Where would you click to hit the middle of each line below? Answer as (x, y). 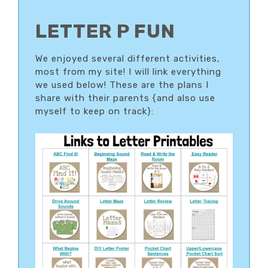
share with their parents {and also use (125, 98)
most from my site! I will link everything (128, 71)
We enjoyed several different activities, (128, 58)
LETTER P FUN (105, 31)
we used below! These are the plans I (122, 85)
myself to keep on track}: (95, 111)
